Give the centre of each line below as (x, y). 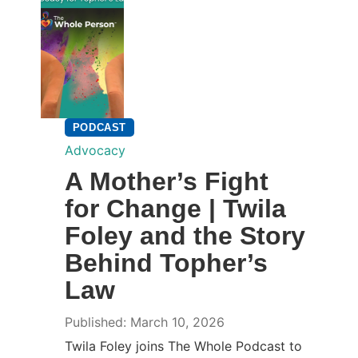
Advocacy (95, 150)
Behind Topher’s (166, 263)
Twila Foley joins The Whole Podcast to (183, 346)
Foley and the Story (185, 235)
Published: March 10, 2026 (144, 322)
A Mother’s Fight (166, 181)
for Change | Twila (175, 208)
